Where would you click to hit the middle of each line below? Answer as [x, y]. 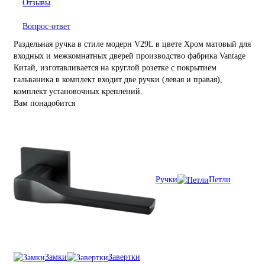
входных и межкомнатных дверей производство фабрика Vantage [130, 56]
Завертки [124, 257]
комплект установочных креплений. [78, 92]
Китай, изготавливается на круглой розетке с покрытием [115, 68]
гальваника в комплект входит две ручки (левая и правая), [118, 80]
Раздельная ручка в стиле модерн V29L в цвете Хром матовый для [132, 44]
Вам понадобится [44, 104]
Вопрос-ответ [46, 27]
